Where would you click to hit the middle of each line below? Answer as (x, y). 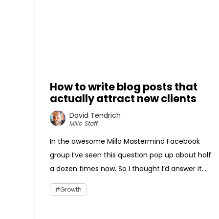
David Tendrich (95, 115)
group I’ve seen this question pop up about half (131, 155)
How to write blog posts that (124, 87)
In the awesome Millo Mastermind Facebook (125, 141)
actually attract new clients (123, 99)
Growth (71, 189)
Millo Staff (84, 123)
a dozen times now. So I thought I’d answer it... (128, 169)
